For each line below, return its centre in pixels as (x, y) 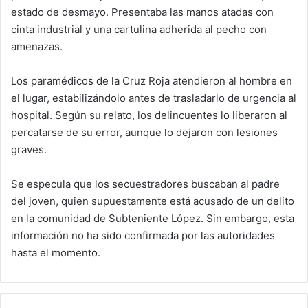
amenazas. (37, 46)
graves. (29, 149)
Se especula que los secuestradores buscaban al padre (145, 184)
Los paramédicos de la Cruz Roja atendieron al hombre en (152, 80)
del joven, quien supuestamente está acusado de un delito (153, 201)
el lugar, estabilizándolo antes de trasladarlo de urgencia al (154, 98)
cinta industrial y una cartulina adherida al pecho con (139, 29)
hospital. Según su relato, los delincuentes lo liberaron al (149, 115)
